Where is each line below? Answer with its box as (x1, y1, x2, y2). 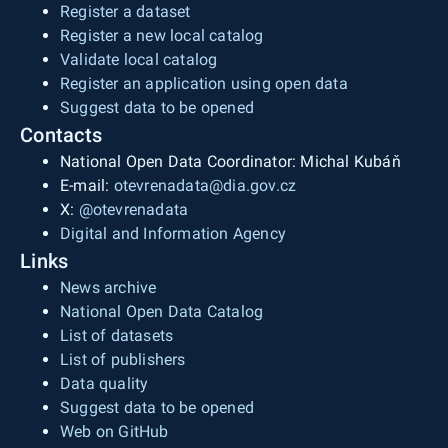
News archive (60, 278, 157, 297)
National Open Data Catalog (60, 302, 264, 321)
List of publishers (60, 350, 186, 369)
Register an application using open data (60, 74, 348, 93)
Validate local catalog (60, 50, 218, 69)
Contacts (20, 123, 102, 147)
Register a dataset (60, 2, 191, 21)
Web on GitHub (60, 422, 169, 441)
